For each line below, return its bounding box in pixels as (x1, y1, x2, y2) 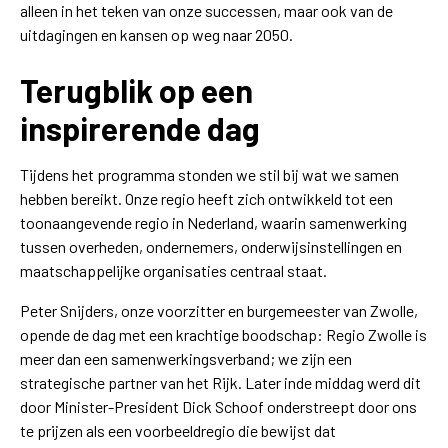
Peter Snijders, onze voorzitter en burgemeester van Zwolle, (20, 301, 418, 320)
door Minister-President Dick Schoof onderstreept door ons (20, 397, 417, 416)
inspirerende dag (20, 109, 260, 147)
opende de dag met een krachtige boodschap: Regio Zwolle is (20, 325, 427, 344)
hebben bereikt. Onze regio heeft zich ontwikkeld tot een (20, 189, 393, 208)
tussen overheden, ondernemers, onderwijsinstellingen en (20, 237, 402, 256)
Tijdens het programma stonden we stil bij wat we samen (20, 165, 399, 184)
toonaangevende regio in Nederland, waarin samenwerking (20, 213, 407, 232)
